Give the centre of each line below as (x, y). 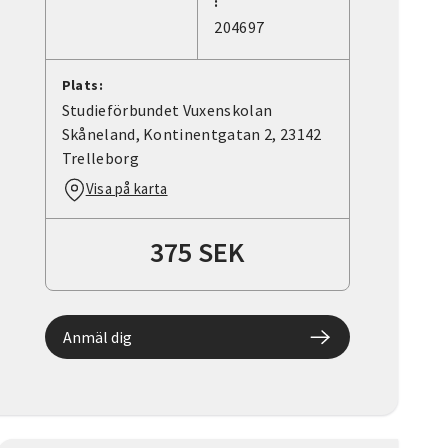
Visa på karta (126, 189)
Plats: (82, 85)
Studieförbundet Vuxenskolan (167, 110)
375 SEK (197, 252)
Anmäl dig (97, 337)
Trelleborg (100, 158)
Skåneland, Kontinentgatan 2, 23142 (191, 134)
